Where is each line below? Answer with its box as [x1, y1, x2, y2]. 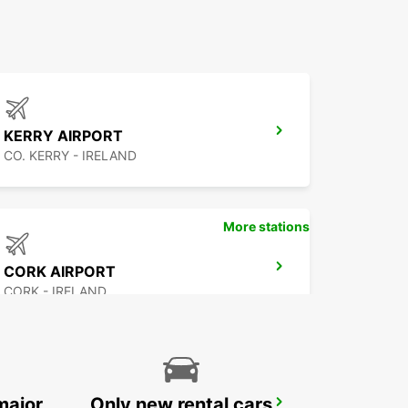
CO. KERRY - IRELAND [4, 148, 137, 164]
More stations [223, 219, 310, 235]
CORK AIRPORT [4, 262, 116, 281]
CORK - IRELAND [4, 283, 107, 300]
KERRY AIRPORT [4, 127, 123, 146]
